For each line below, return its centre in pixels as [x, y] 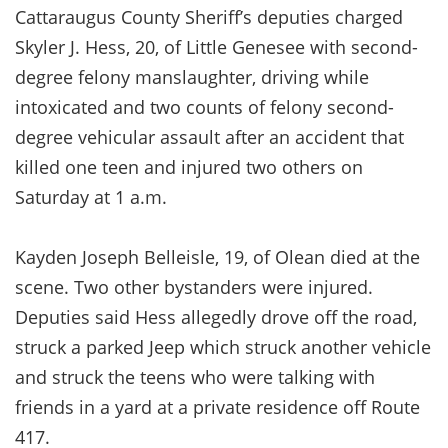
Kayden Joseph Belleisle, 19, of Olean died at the [217, 256]
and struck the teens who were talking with [195, 376]
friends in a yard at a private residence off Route [217, 406]
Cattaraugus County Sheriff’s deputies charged [209, 16]
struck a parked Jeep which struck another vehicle [223, 346]
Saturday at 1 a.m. [91, 196]
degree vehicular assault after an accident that [209, 136]
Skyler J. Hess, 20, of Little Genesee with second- [216, 46]
